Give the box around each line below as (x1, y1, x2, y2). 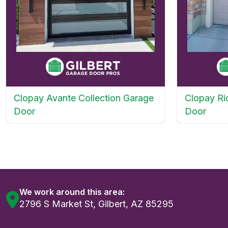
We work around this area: (19, 186, 125, 197)
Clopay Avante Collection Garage (14, 92, 154, 103)
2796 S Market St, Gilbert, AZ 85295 (19, 198, 174, 209)
